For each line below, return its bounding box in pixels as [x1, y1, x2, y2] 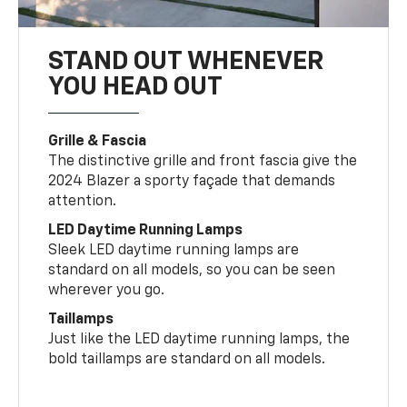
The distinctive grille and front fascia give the [48, 154, 358, 169]
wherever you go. [48, 283, 165, 298]
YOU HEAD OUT [48, 74, 223, 100]
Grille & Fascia [48, 134, 147, 149]
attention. [48, 194, 117, 209]
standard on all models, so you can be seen [48, 263, 336, 278]
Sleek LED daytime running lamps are [48, 243, 300, 258]
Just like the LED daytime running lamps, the [48, 332, 351, 347]
